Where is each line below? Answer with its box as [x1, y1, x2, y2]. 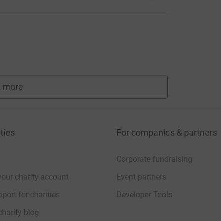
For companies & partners [116, 127, 217, 138]
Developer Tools [116, 189, 172, 199]
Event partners [116, 172, 166, 182]
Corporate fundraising [116, 154, 192, 164]
